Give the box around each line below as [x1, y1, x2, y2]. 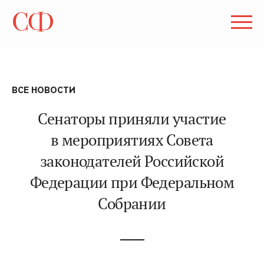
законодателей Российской [39, 151, 225, 171]
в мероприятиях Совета [51, 130, 213, 150]
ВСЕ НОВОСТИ [12, 85, 75, 95]
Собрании [98, 194, 166, 213]
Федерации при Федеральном [29, 173, 235, 192]
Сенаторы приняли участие [38, 109, 226, 128]
